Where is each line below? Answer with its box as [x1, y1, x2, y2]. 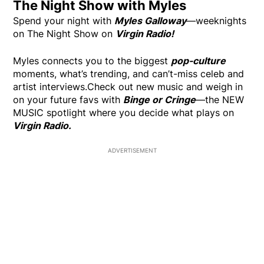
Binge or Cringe [123, 94, 196, 106]
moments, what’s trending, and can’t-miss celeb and [13, 68, 245, 80]
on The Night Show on [13, 28, 116, 40]
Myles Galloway [114, 15, 187, 27]
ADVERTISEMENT [107, 147, 157, 154]
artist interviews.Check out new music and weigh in [13, 81, 243, 93]
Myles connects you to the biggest [13, 55, 171, 67]
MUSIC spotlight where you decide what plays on [13, 107, 235, 119]
